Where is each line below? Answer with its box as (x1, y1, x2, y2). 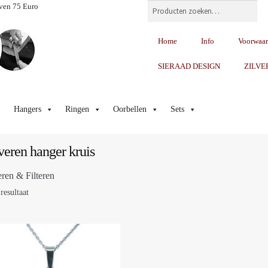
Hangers (13, 105, 41, 114)
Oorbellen (112, 105, 147, 114)
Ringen (65, 105, 89, 114)
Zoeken (147, 1, 173, 10)
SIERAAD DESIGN (158, 62, 221, 71)
